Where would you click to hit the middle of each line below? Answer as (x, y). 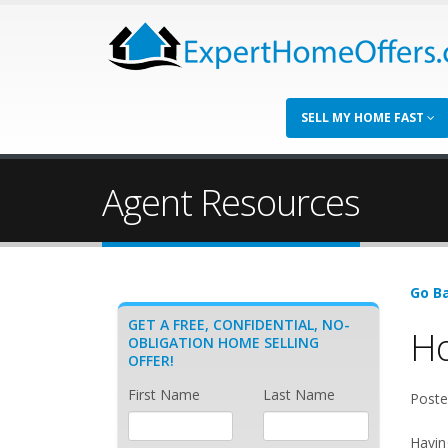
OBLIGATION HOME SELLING (223, 342)
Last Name (299, 394)
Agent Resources (231, 202)
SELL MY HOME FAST (364, 117)
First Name (164, 394)
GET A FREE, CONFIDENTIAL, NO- (239, 324)
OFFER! (151, 360)
